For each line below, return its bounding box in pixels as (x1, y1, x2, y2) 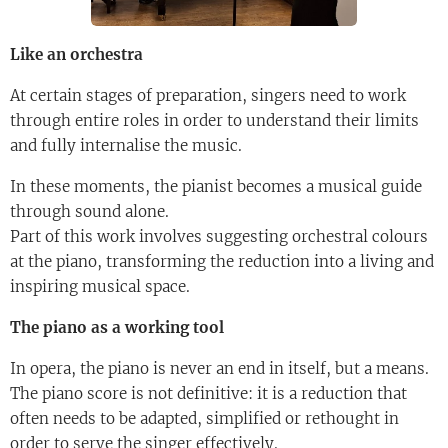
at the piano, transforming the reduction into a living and (10, 252, 434, 272)
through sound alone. (10, 202, 169, 222)
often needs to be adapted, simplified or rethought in (10, 409, 399, 429)
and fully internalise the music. (10, 136, 242, 156)
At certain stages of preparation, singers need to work (10, 86, 406, 106)
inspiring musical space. (10, 277, 190, 297)
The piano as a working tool (10, 318, 224, 338)
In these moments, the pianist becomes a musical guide (10, 177, 422, 197)
